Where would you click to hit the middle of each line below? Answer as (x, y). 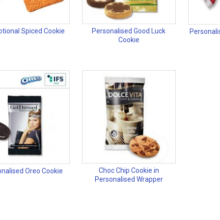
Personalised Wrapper (129, 179)
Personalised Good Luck (129, 31)
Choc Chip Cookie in (129, 171)
